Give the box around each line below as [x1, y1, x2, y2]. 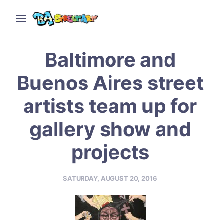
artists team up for [23, 93, 197, 118]
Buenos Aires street [16, 70, 204, 95]
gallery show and [29, 116, 191, 141]
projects [71, 139, 149, 164]
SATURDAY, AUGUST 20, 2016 [63, 174, 157, 182]
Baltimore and [44, 47, 176, 72]
